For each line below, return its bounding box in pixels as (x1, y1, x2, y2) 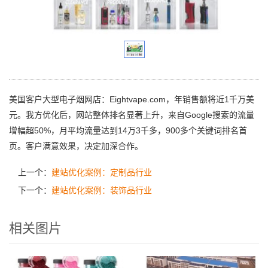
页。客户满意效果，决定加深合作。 (9, 141, 143, 151)
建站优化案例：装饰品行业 (51, 185, 152, 196)
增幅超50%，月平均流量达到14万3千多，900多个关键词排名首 (9, 126, 247, 136)
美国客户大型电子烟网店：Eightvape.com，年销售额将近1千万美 (9, 95, 254, 105)
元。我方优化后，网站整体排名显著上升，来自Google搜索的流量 (9, 110, 254, 120)
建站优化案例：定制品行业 (51, 167, 152, 178)
